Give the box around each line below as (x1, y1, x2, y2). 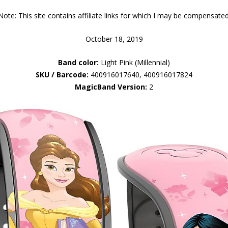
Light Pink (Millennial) (99, 57, 170, 67)
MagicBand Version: (75, 81, 147, 92)
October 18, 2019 (85, 34, 143, 44)
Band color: (58, 57, 99, 67)
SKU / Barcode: (36, 69, 89, 79)
